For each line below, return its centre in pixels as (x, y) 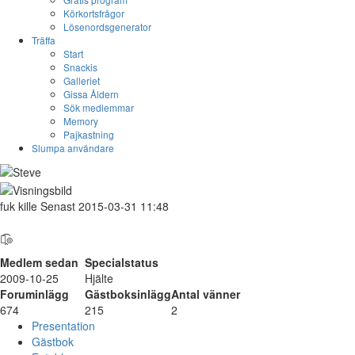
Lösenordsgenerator (107, 27)
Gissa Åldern (91, 94)
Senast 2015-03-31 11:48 (103, 206)
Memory (81, 121)
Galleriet (82, 80)
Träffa (44, 40)
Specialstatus (122, 262)
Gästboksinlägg (128, 294)
